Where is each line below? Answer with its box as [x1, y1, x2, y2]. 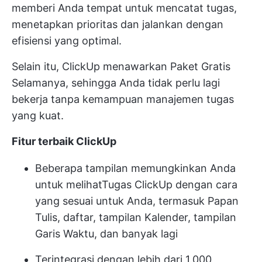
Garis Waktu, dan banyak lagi [35, 227, 178, 240]
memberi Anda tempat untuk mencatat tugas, [12, 1, 237, 14]
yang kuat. [12, 109, 64, 122]
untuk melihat [35, 178, 102, 191]
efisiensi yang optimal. [12, 34, 122, 47]
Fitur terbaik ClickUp [12, 135, 116, 147]
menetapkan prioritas [12, 18, 118, 30]
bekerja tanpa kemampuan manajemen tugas [12, 92, 234, 105]
